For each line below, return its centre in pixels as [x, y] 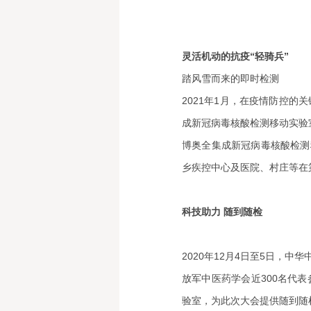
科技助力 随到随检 [222, 212]
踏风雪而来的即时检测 [230, 78]
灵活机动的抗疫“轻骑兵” [235, 56]
